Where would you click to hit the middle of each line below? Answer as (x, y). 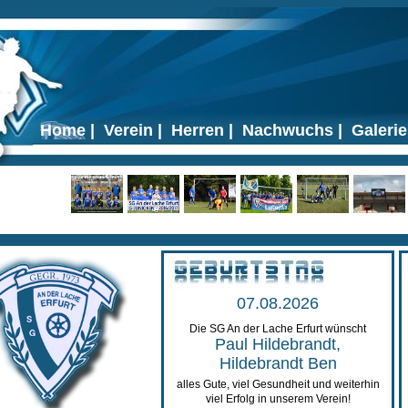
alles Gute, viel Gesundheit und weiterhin (278, 384)
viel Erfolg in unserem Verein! (278, 399)
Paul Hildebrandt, (278, 344)
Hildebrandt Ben (278, 363)
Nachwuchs (288, 130)
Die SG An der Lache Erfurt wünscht (278, 329)
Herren (198, 130)
